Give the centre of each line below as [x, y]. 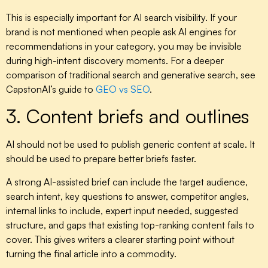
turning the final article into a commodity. [91, 253]
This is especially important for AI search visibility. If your [121, 17]
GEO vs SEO [123, 89]
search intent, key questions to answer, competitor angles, [127, 196]
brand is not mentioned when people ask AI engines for [121, 31]
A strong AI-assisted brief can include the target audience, [127, 182]
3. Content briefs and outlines [128, 116]
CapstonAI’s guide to [51, 89]
